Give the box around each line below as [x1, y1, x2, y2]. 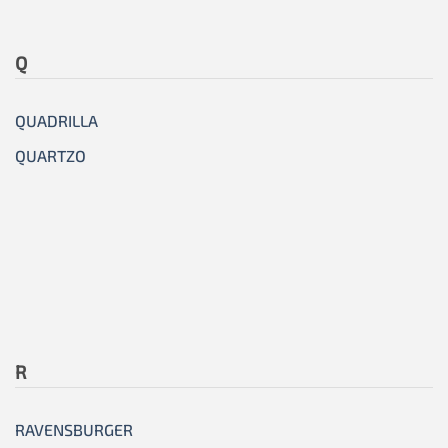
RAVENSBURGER [15, 420, 133, 440]
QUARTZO [15, 146, 86, 166]
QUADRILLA [15, 111, 98, 131]
